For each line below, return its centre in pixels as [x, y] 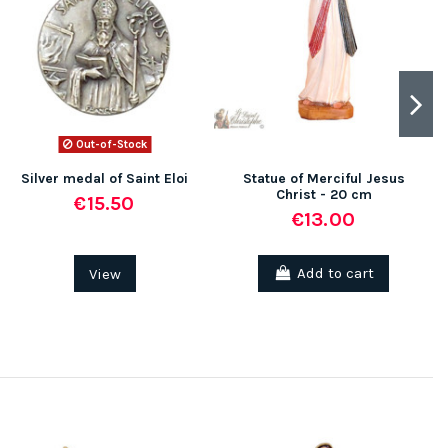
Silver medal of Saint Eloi [104, 179]
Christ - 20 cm [323, 195]
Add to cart [335, 273]
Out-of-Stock [109, 144]
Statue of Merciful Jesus [323, 179]
